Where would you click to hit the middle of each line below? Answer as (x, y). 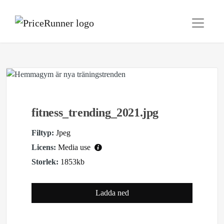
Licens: (44, 147)
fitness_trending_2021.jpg (95, 113)
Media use (75, 147)
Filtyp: (43, 133)
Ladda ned (112, 193)
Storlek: (45, 162)
